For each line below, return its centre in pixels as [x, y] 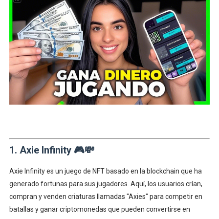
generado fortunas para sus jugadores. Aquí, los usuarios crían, [106, 184]
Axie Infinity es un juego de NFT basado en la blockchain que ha [105, 171]
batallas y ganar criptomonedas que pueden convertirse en [99, 209]
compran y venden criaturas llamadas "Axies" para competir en [106, 196]
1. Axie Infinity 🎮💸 [52, 150]
